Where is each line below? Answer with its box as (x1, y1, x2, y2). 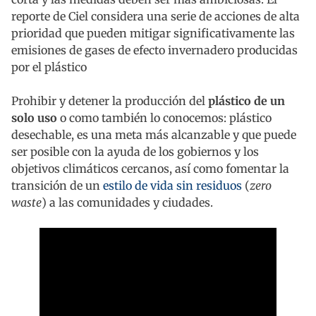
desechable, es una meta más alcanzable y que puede (11, 128, 296, 142)
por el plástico (11, 60, 87, 75)
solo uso (11, 111, 57, 126)
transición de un (11, 178, 103, 193)
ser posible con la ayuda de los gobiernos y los (11, 145, 259, 159)
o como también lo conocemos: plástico (57, 111, 272, 126)
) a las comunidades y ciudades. (42, 195, 213, 210)
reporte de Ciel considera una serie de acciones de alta (11, 9, 300, 24)
